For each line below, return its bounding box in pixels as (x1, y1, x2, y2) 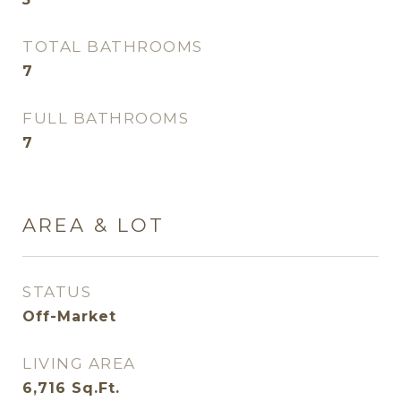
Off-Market (22, 308, 116, 326)
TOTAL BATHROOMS (22, 38, 203, 56)
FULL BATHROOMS (22, 109, 189, 128)
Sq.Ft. (72, 380, 120, 397)
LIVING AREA (22, 354, 136, 373)
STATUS (22, 283, 91, 302)
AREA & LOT (22, 214, 165, 237)
